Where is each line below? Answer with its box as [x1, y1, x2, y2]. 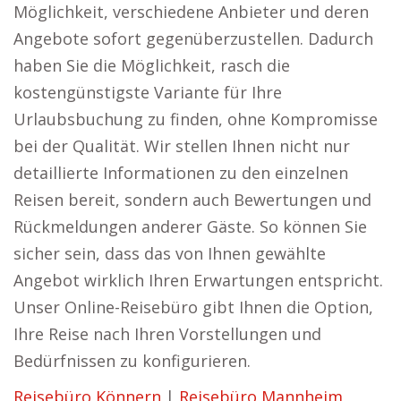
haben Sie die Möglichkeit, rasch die [13, 55, 290, 76]
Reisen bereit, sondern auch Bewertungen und [13, 189, 371, 210]
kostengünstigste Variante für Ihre [13, 81, 282, 103]
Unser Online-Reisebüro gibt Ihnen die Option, [13, 296, 373, 318]
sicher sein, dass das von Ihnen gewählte [13, 243, 326, 264]
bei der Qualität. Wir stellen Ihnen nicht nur [13, 135, 350, 157]
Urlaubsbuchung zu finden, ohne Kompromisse [13, 108, 378, 130]
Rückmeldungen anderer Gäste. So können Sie [13, 216, 367, 237]
